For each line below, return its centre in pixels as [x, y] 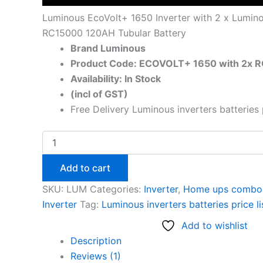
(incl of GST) [99, 94]
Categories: [117, 189]
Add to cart [85, 168]
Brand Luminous [108, 48]
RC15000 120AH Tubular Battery [114, 33]
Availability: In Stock [116, 78]
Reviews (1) [96, 256]
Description [96, 240]
